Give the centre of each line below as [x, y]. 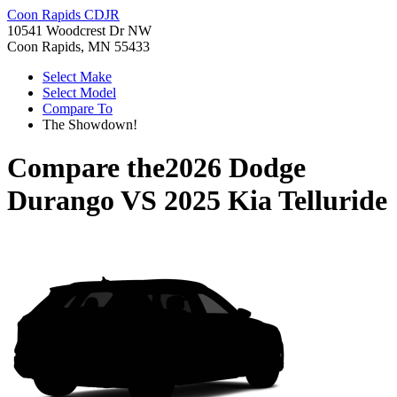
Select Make [77, 77]
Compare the [86, 168]
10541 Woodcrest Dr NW [79, 31]
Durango [61, 201]
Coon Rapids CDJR [63, 15]
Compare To [78, 109]
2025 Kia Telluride [276, 201]
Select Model [79, 93]
